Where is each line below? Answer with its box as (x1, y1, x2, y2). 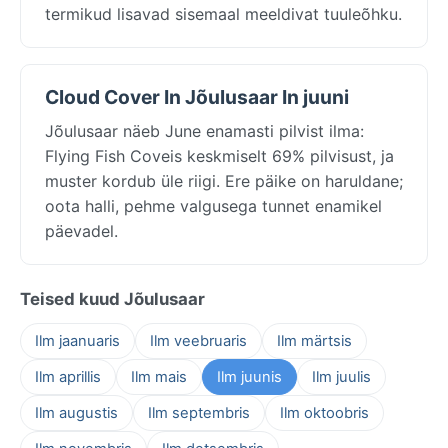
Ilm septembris (148, 403, 250, 422)
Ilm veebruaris (150, 331, 247, 350)
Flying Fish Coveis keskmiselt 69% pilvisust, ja (45, 145, 394, 166)
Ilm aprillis (35, 367, 101, 386)
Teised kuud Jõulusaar (20, 288, 205, 309)
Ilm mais (131, 367, 187, 386)
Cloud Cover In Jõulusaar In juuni (45, 84, 349, 109)
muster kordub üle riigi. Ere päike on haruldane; (45, 170, 403, 191)
